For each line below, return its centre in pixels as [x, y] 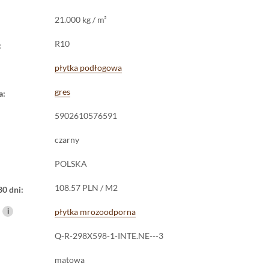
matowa [70, 259]
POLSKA [71, 163]
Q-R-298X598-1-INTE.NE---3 [109, 235]
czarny [67, 139]
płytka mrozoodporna [95, 211]
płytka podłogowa [88, 67]
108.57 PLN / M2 [86, 187]
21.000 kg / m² [81, 19]
